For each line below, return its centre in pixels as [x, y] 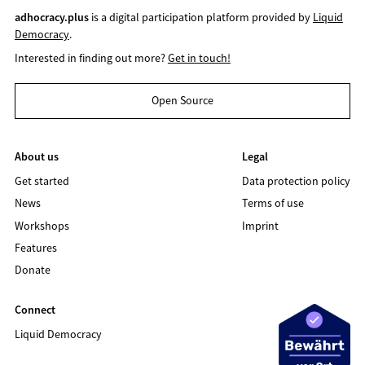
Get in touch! [199, 57]
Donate [32, 270]
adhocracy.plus [51, 17]
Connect [35, 309]
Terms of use [273, 203]
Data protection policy [297, 180]
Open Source [182, 101]
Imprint [261, 225]
